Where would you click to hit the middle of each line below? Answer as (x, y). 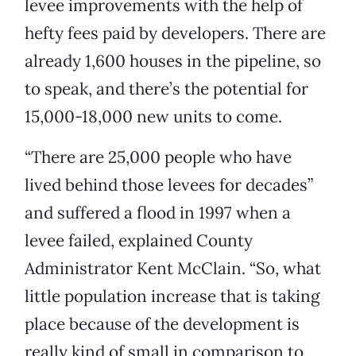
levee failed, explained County (139, 241)
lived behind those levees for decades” (169, 185)
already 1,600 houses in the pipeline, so (173, 61)
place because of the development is (162, 324)
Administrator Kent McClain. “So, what (173, 269)
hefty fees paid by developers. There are (175, 33)
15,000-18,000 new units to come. (153, 117)
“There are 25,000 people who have (158, 157)
